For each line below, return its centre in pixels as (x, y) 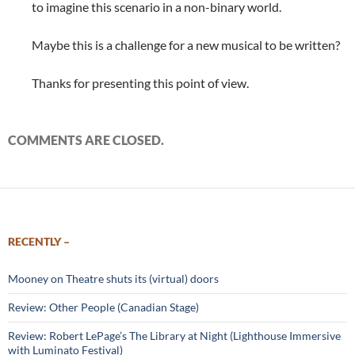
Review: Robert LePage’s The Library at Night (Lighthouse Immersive (174, 336)
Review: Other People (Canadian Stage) (103, 307)
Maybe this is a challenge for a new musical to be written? (186, 45)
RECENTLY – (39, 241)
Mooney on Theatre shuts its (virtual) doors (113, 279)
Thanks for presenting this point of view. (140, 83)
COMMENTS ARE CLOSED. (86, 140)
